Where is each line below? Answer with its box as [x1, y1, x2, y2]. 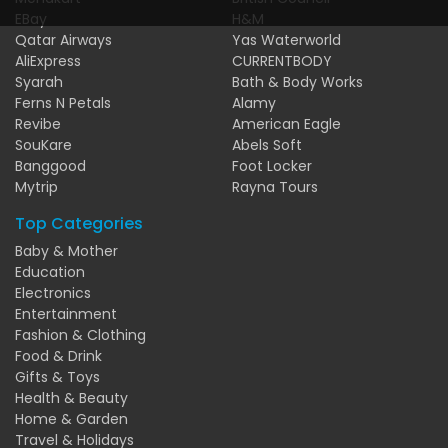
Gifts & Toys [15, 366, 100, 387]
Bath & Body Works [232, 71, 363, 92]
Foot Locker [232, 155, 312, 176]
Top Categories [15, 211, 143, 235]
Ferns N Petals [15, 92, 111, 113]
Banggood [15, 155, 86, 176]
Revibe [15, 113, 61, 134]
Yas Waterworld [232, 29, 341, 50]
